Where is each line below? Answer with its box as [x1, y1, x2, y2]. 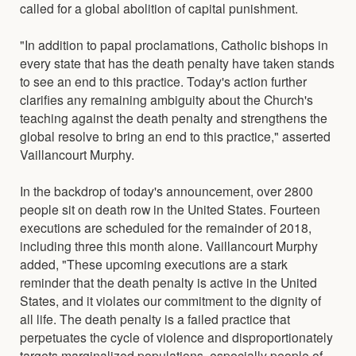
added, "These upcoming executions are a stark [20, 254, 288, 273]
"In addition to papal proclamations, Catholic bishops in [20, 35, 328, 53]
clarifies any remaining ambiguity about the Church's [20, 90, 313, 108]
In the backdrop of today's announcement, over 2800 [20, 181, 313, 199]
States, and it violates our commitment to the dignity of [20, 291, 321, 309]
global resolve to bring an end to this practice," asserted [20, 126, 331, 145]
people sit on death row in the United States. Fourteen [20, 199, 320, 218]
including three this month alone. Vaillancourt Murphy [20, 236, 318, 254]
